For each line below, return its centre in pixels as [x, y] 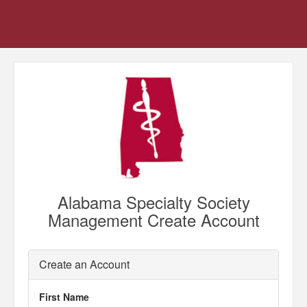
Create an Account [84, 264]
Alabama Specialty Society [153, 202]
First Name [64, 297]
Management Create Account [153, 220]
